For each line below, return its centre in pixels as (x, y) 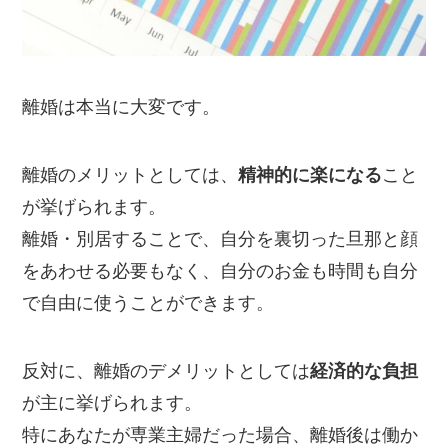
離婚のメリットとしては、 (130, 175)
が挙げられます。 (94, 207)
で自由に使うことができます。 (148, 303)
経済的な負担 (364, 371)
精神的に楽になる (310, 175)
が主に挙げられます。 (112, 403)
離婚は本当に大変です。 (121, 107)
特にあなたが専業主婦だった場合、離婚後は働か (220, 435)
